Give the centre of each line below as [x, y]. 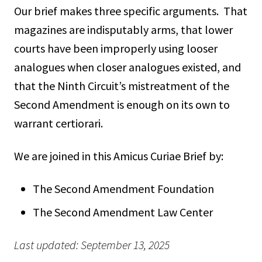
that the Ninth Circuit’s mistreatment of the [122, 85]
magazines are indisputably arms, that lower [123, 29]
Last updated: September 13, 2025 [92, 244]
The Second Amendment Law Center [123, 212]
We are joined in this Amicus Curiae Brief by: [119, 156]
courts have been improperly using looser [116, 48]
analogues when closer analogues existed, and [127, 67]
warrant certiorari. [58, 123]
